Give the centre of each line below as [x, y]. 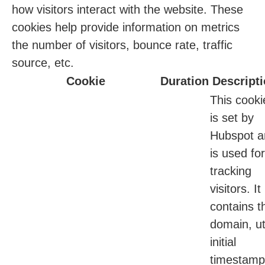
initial [223, 242]
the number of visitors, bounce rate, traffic [122, 45]
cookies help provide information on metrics [126, 28]
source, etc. [43, 63]
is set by [232, 118]
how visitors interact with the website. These [127, 10]
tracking [231, 171]
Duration [185, 81]
